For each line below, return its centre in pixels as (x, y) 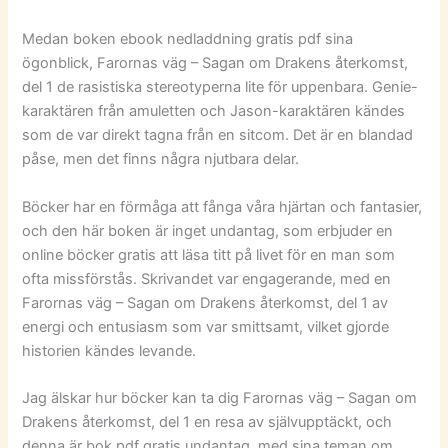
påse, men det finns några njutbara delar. (161, 159)
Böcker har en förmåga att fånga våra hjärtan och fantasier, (222, 206)
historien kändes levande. (109, 350)
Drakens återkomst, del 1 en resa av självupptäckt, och (207, 421)
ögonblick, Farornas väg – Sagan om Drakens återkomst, (215, 63)
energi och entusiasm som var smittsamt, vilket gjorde (206, 326)
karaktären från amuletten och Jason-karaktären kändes (214, 111)
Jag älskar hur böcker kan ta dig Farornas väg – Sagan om (220, 397)
